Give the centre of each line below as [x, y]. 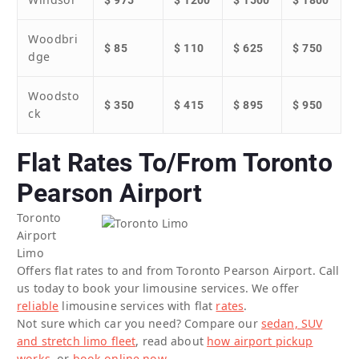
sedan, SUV [292, 323]
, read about [171, 341]
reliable [38, 305]
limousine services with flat [137, 305]
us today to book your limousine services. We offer [158, 288]
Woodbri [53, 39]
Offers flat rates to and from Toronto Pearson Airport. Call [178, 270]
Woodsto [54, 96]
